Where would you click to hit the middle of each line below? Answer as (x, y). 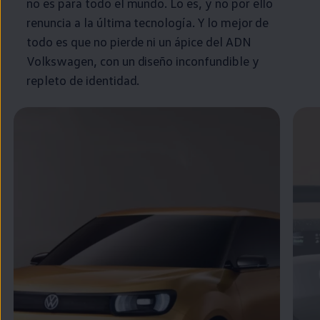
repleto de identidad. (83, 80)
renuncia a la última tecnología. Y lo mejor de (148, 22)
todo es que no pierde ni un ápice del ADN (139, 41)
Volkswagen (60, 60)
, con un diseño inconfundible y (176, 60)
